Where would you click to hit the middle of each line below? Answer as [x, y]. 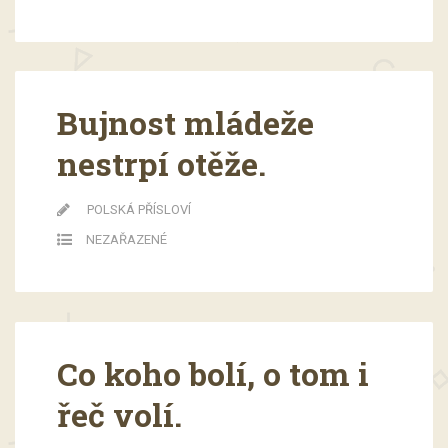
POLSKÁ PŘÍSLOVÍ [138, 210]
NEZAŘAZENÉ [126, 240]
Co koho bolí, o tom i [212, 374]
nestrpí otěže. [161, 164]
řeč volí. [119, 415]
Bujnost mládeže [185, 123]
